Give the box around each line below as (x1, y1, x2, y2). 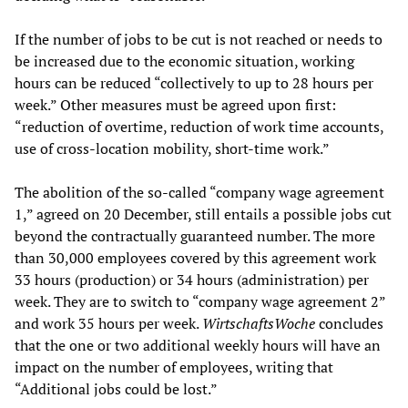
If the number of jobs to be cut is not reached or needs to (15, 28, 382, 49)
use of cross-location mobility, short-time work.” (15, 138, 330, 158)
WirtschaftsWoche (202, 312, 315, 333)
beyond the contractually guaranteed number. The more (15, 225, 375, 246)
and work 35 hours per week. (15, 312, 202, 333)
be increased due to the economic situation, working (15, 50, 354, 71)
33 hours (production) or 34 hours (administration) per (15, 269, 369, 290)
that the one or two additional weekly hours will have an (15, 334, 381, 355)
